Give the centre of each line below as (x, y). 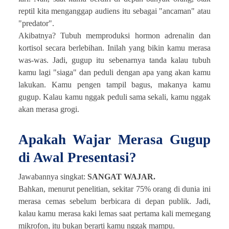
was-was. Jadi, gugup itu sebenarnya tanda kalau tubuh (114, 60)
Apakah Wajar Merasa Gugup (114, 139)
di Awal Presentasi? (77, 157)
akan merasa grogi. (49, 109)
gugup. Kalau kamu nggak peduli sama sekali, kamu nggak (114, 97)
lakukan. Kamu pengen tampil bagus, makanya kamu (114, 84)
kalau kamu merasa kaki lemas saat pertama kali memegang (114, 213)
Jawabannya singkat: (53, 176)
